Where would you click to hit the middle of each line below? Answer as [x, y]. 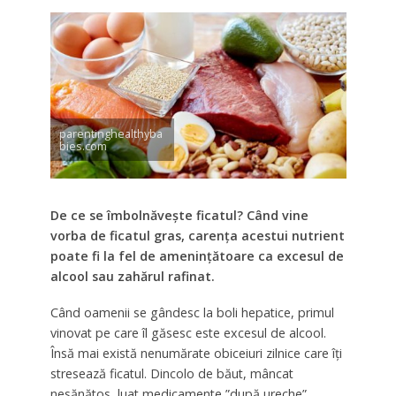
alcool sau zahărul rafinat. [132, 277]
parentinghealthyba [110, 134]
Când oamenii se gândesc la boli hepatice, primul [192, 313]
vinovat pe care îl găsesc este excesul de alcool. [188, 333]
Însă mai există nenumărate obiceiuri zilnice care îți [196, 354]
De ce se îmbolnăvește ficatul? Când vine [179, 216]
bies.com [83, 146]
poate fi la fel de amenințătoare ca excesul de [197, 256]
